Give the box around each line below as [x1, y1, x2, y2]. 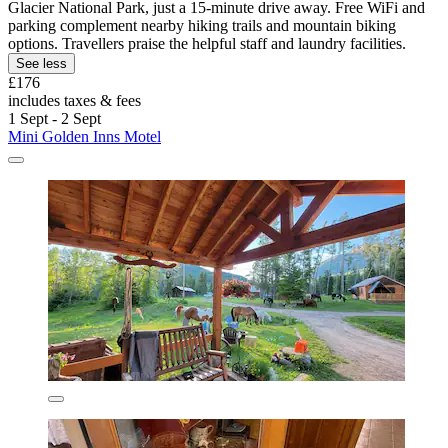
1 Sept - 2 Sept [8, 110, 101, 128]
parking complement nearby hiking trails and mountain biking [8, 17, 396, 35]
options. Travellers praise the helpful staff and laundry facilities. [8, 35, 406, 53]
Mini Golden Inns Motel [8, 128, 161, 146]
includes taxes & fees [8, 92, 141, 110]
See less [16, 56, 67, 72]
